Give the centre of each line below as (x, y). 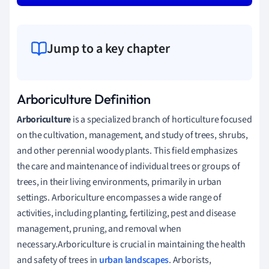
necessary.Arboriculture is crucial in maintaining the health (131, 244)
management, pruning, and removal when (99, 228)
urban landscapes (134, 260)
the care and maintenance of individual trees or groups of (128, 166)
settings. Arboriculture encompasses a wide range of (119, 197)
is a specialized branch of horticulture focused (162, 119)
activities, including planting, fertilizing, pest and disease (126, 213)
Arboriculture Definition (84, 99)
